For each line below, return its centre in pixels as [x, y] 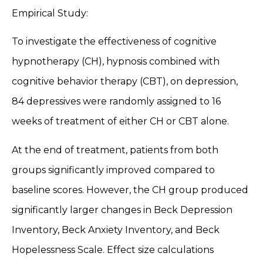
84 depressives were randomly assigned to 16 [116, 102]
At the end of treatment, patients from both [115, 150]
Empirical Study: [51, 13]
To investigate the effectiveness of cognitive [114, 42]
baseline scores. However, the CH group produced [130, 190]
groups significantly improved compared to [113, 170]
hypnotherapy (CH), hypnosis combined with [116, 62]
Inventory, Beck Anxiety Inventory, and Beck [116, 230]
